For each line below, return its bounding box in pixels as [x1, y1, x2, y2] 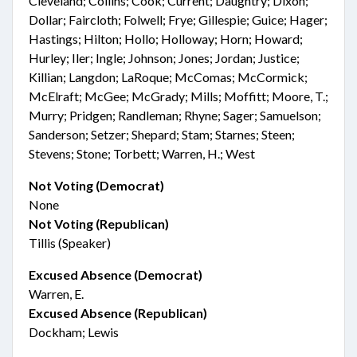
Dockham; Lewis [29, 324, 119, 339]
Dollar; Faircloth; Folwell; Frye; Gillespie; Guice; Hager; [29, 12, 328, 27]
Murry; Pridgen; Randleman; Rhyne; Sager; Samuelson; [29, 108, 321, 123]
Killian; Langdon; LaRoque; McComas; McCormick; [29, 69, 308, 84]
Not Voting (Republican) [29, 216, 169, 231]
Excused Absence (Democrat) [29, 267, 202, 282]
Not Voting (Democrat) [29, 178, 164, 193]
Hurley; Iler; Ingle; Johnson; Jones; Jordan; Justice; [29, 50, 300, 65]
